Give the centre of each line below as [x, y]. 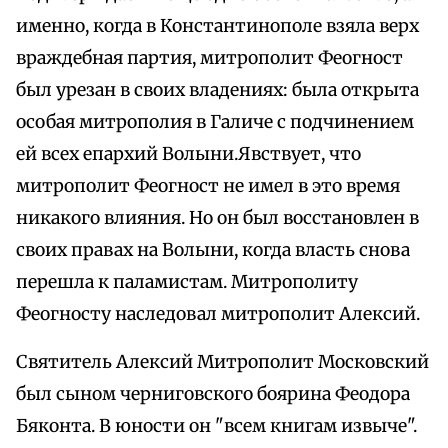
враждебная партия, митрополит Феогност [209, 58]
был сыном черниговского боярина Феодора [213, 394]
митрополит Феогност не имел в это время [208, 186]
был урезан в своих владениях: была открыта [217, 90]
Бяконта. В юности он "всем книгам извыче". [216, 426]
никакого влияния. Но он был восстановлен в [217, 218]
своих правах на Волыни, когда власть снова [213, 250]
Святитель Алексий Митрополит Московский [222, 362]
